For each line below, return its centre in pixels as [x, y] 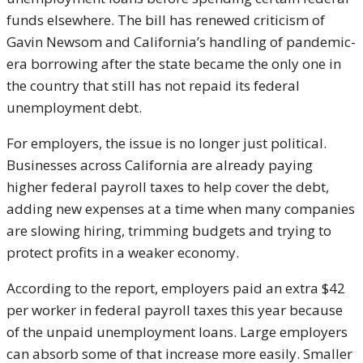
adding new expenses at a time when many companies [181, 209]
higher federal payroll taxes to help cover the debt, [168, 187]
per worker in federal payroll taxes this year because [175, 310]
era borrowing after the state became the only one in [174, 64]
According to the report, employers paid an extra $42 [176, 288]
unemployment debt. [74, 108]
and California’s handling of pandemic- [229, 42]
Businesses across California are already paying [160, 165]
